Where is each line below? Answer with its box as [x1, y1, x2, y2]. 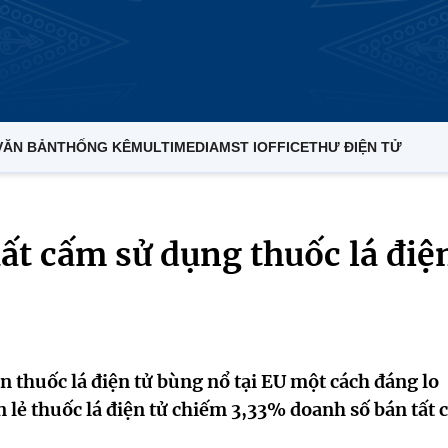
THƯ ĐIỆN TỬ [309, 139, 402, 155]
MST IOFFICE [219, 139, 309, 155]
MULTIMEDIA [131, 139, 219, 155]
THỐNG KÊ [57, 139, 131, 155]
